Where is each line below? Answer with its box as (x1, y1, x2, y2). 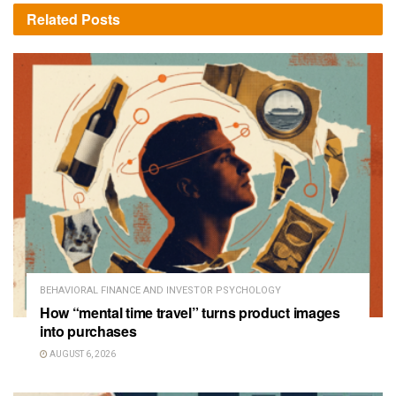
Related (27, 9, 78, 29)
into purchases (40, 320, 137, 341)
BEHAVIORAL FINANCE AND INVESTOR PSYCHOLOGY (40, 284, 281, 296)
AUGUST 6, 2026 (48, 348, 116, 359)
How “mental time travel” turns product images (40, 301, 340, 323)
